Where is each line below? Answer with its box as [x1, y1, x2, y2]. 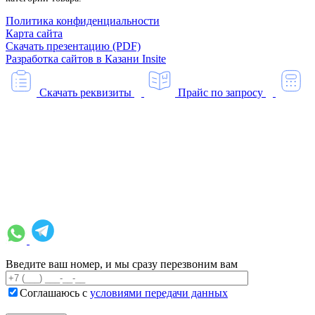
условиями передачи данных [90, 287, 228, 300]
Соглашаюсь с [20, 287, 90, 300]
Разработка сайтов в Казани [6, 53, 142, 65]
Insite [142, 53, 166, 65]
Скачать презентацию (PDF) [6, 40, 141, 53]
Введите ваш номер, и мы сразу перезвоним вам [6, 258, 238, 271]
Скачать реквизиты [39, 86, 134, 99]
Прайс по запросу [178, 86, 266, 99]
